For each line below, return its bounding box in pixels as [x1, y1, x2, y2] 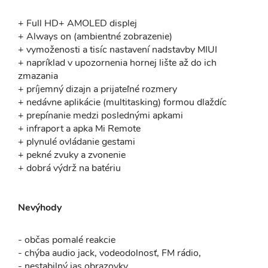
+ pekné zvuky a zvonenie [18, 148, 126, 162]
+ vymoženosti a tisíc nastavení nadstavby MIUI [18, 42, 217, 56]
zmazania [18, 69, 58, 83]
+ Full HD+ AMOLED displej [18, 16, 137, 30]
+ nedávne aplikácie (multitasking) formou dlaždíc [18, 95, 227, 109]
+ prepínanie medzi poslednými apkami [18, 108, 183, 122]
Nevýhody [18, 200, 62, 214]
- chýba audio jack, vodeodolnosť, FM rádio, [18, 246, 201, 260]
